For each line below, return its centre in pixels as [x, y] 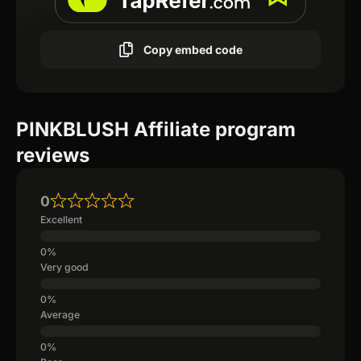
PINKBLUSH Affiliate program [156, 130]
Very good [64, 268]
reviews [53, 156]
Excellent [61, 220]
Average [60, 315]
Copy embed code [193, 49]
